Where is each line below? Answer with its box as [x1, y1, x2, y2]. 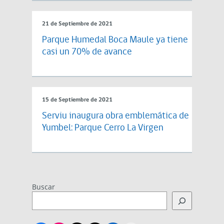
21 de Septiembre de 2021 [42, 21, 112, 27]
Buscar [32, 182, 55, 192]
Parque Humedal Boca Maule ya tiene [42, 35, 188, 45]
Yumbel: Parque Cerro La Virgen [42, 123, 163, 133]
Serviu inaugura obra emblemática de [42, 111, 189, 121]
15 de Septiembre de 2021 [42, 97, 112, 103]
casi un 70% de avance [42, 47, 132, 57]
